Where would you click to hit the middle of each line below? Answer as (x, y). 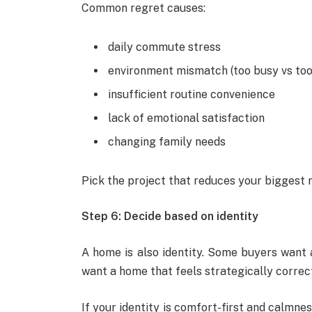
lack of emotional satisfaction (187, 118)
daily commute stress (165, 47)
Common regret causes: (144, 8)
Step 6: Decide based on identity (170, 217)
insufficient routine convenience (192, 94)
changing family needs (167, 141)
